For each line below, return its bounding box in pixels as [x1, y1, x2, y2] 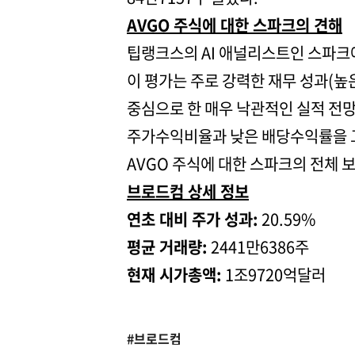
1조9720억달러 [222, 263, 326, 286]
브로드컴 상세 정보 [127, 180, 249, 203]
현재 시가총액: [127, 263, 222, 286]
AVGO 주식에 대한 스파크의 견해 [127, 13, 342, 36]
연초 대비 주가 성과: [127, 208, 258, 231]
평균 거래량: [127, 235, 208, 258]
